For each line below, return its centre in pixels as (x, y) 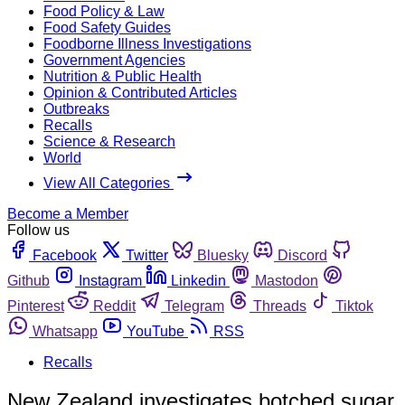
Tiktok (354, 306)
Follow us (38, 230)
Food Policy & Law (104, 11)
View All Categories (108, 183)
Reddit (114, 306)
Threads (280, 306)
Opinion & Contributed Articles (140, 92)
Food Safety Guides (107, 27)
